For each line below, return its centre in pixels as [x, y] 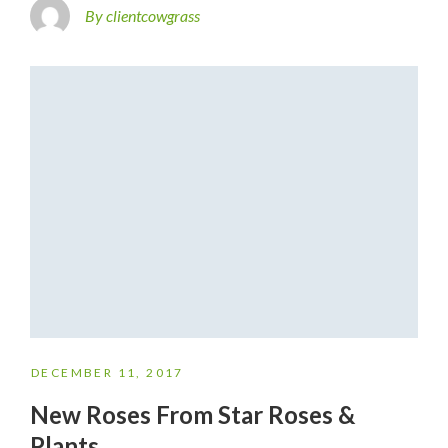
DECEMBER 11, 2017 [107, 372]
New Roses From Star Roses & [192, 414]
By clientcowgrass [142, 16]
